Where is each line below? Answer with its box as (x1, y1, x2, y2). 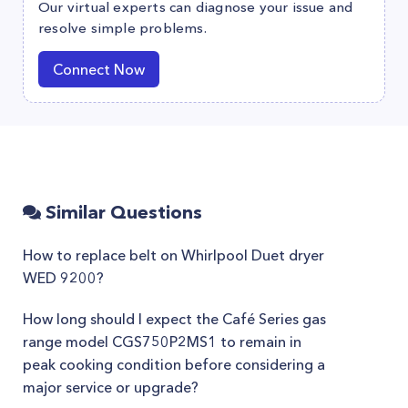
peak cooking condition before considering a (23, 355, 325, 373)
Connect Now (53, 60, 145, 78)
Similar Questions (41, 201, 202, 223)
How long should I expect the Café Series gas (23, 310, 326, 328)
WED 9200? (23, 269, 104, 287)
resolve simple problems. (38, 19, 207, 36)
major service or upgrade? (23, 378, 199, 396)
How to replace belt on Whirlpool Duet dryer (23, 246, 324, 264)
